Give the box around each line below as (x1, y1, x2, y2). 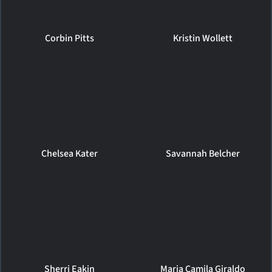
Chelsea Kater (41, 146, 98, 160)
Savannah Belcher (165, 146, 240, 160)
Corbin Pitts (44, 31, 94, 45)
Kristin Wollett (172, 31, 233, 45)
